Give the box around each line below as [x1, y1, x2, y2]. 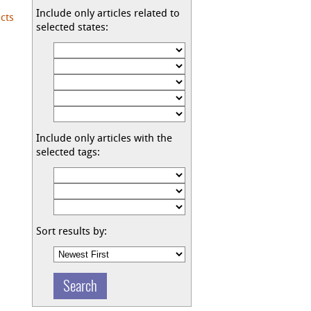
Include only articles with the [36, 134, 172, 144]
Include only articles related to [36, 9, 180, 19]
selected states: [36, 23, 108, 33]
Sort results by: [36, 227, 107, 237]
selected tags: [36, 148, 100, 158]
